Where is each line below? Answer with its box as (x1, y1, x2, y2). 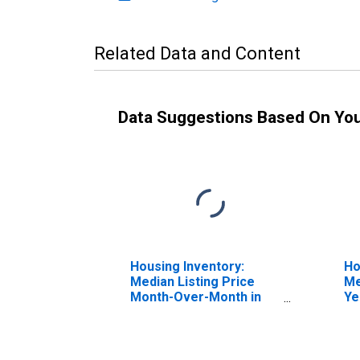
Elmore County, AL (130, 304, 241, 320)
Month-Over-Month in (130, 288, 261, 305)
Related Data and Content (94, 43, 301, 63)
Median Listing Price (130, 273, 255, 289)
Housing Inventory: (130, 258, 244, 274)
